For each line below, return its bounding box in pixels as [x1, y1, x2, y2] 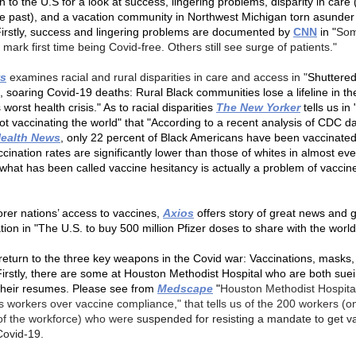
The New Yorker [216, 101, 300, 114]
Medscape [157, 282, 213, 295]
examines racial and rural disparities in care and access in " [10, 71, 308, 83]
